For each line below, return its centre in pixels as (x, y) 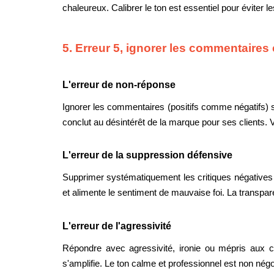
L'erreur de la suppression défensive (147, 155)
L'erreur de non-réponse (119, 84)
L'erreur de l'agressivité (117, 226)
